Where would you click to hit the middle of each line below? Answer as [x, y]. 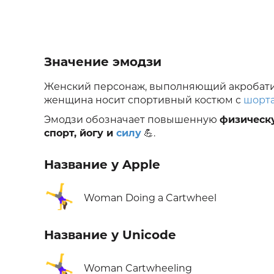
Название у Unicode [110, 235]
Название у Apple [102, 165]
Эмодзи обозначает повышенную [132, 120]
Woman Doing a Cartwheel [150, 198]
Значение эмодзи [103, 62]
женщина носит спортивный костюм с [143, 100]
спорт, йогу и [80, 133]
